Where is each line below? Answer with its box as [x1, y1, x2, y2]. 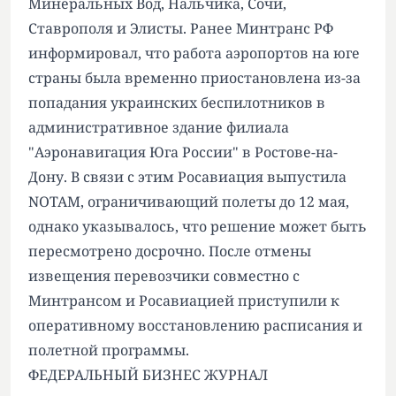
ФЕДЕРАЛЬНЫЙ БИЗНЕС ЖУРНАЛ [28, 365, 268, 385]
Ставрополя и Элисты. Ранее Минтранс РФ [28, 19, 333, 38]
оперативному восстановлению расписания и [28, 316, 362, 335]
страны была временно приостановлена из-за [28, 68, 361, 88]
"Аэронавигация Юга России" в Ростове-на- [28, 142, 338, 162]
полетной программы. [28, 340, 189, 360]
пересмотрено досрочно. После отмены [28, 241, 311, 261]
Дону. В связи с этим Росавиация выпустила [28, 167, 346, 187]
